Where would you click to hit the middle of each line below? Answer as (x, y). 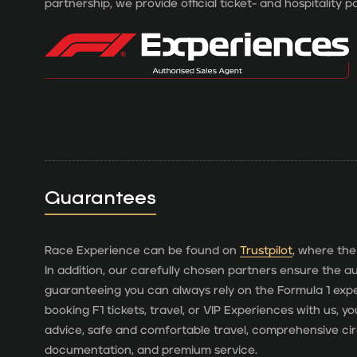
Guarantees (100, 198)
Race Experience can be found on (142, 250)
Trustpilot (266, 250)
